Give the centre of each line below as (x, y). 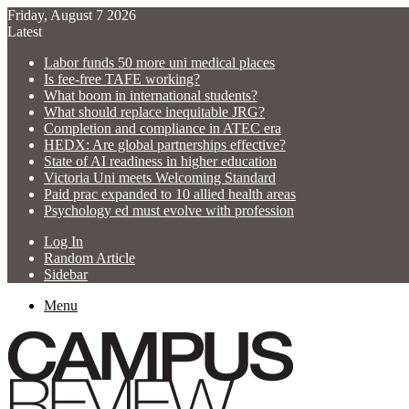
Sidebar (66, 274)
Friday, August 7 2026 (72, 15)
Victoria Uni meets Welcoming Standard (160, 178)
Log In (63, 241)
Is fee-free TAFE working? (122, 79)
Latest (25, 31)
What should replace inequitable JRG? (154, 112)
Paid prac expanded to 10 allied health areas (170, 194)
